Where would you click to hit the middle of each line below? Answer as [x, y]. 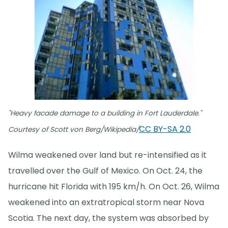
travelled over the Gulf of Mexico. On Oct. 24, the [105, 170]
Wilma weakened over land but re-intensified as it [107, 155]
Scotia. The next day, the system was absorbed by [108, 218]
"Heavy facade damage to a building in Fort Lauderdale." [105, 113]
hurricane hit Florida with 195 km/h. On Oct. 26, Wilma [114, 186]
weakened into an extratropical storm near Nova [106, 202]
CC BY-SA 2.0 [165, 129]
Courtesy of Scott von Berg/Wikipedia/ [74, 129]
